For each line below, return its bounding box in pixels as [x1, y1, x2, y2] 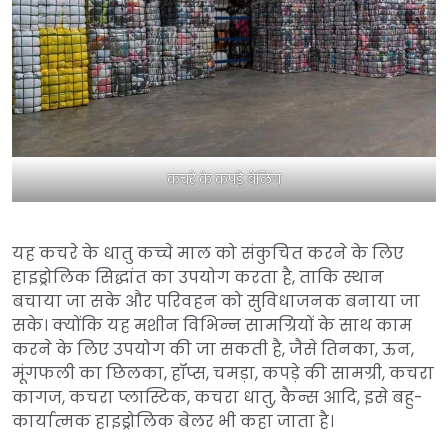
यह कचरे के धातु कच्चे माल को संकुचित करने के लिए [12, 241, 404, 265]
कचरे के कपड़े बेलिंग [167, 169, 281, 189]
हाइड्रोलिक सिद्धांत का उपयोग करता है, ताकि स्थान [12, 265, 384, 289]
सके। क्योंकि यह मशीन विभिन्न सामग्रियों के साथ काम [12, 313, 412, 337]
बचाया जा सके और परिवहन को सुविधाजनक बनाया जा [12, 289, 420, 313]
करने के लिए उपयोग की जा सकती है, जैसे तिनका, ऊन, [12, 337, 414, 361]
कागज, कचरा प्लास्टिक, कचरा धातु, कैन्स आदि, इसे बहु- [12, 385, 423, 409]
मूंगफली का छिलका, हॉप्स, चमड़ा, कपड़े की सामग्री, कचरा [12, 361, 434, 385]
